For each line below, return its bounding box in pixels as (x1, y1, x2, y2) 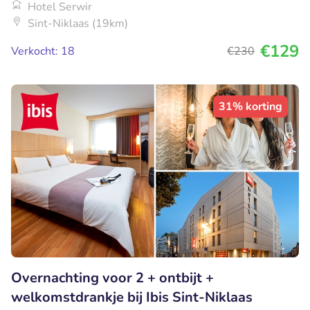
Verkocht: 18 (11, 44, 75, 60)
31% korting (219, 99, 282, 115)
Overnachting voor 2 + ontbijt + (11, 268, 214, 287)
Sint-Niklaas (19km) (28, 16, 128, 32)
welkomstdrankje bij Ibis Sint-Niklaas (11, 288, 253, 307)
